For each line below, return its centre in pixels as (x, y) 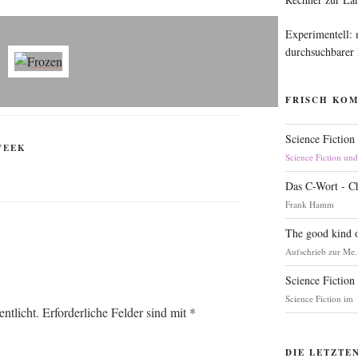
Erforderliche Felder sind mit (116, 312)
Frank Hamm (310, 205)
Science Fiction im (320, 299)
